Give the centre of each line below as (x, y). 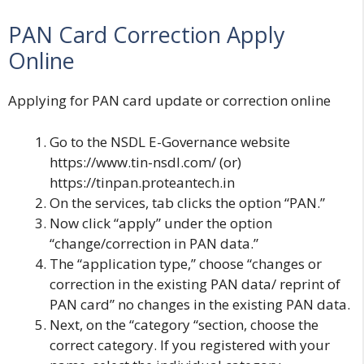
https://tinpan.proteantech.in (142, 182)
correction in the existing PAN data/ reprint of (195, 284)
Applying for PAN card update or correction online (169, 100)
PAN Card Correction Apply (147, 35)
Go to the (80, 141)
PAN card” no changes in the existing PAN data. (201, 304)
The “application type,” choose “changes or (186, 263)
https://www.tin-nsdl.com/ (133, 162)
